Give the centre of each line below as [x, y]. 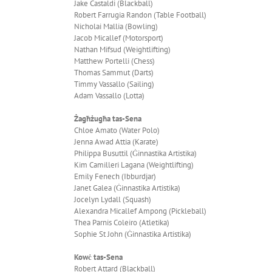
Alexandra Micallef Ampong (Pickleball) [140, 211]
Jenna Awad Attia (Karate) [116, 141]
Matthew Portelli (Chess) [114, 61]
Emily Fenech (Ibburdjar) [115, 176]
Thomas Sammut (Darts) [114, 72]
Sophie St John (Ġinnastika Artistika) [133, 234]
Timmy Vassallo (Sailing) [114, 84]
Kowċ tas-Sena [98, 257]
